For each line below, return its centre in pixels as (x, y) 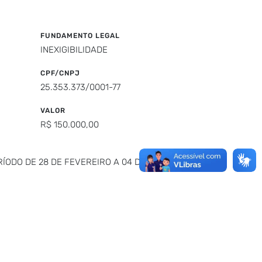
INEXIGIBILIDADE (74, 50)
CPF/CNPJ (60, 73)
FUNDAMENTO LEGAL (80, 36)
